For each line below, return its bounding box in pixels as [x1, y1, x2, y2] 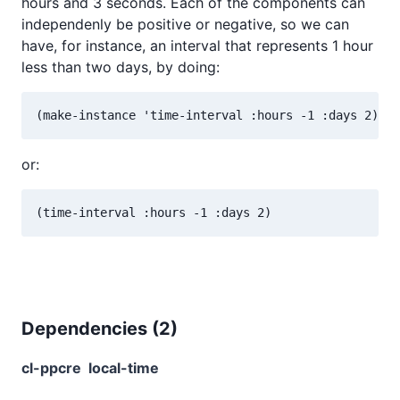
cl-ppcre [21, 358, 81, 377]
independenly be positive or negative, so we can [21, 14, 349, 33]
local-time [88, 358, 159, 377]
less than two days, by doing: [21, 57, 220, 76]
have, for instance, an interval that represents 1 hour [21, 36, 373, 54]
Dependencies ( [21, 317, 159, 339]
